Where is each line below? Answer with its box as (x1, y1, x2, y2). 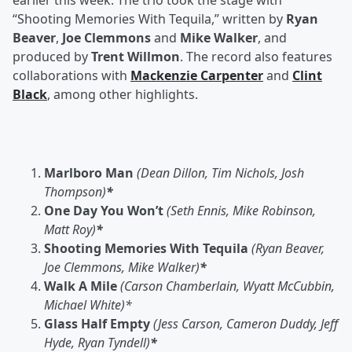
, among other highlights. (47, 86, 198, 104)
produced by (13, 48, 91, 66)
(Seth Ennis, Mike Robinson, (167, 202, 316, 220)
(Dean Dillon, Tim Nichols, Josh (137, 164, 304, 182)
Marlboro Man (44, 164, 137, 182)
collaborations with (13, 67, 130, 85)
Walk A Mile (44, 277, 117, 295)
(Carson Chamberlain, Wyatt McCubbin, (120, 277, 335, 295)
